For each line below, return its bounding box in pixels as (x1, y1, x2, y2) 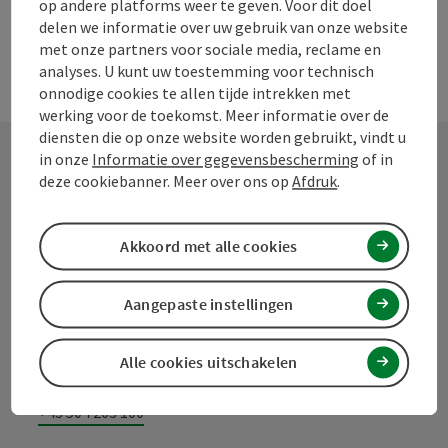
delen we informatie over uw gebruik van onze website (39, 16, 409, 37)
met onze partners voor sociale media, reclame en (39, 38, 382, 59)
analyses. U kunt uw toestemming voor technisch (39, 60, 375, 81)
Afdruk (292, 170, 338, 191)
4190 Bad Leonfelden (38, 343, 180, 364)
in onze (39, 148, 93, 169)
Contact (38, 181, 161, 227)
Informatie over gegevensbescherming (92, 148, 360, 169)
